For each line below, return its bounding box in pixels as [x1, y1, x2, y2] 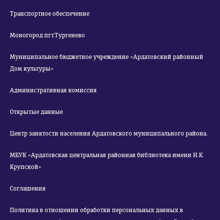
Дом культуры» [24, 65, 54, 72]
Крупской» [10, 164, 41, 170]
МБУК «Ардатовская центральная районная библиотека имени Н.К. [10, 152, 204, 159]
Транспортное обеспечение [10, 10, 89, 17]
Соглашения [10, 185, 46, 192]
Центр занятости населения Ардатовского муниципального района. [10, 130, 208, 137]
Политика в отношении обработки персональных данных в [10, 207, 183, 214]
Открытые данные [10, 109, 63, 115]
